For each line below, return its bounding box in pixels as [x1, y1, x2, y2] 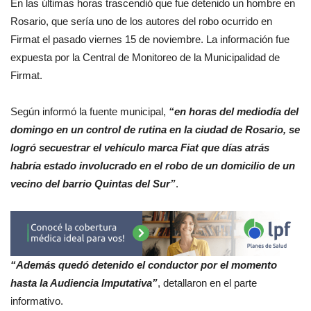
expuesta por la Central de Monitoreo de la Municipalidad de [10, 51, 280, 63]
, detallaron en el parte [158, 277, 257, 289]
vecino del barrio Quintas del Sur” [10, 177, 176, 190]
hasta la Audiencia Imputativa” [10, 277, 158, 289]
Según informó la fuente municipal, [10, 105, 169, 117]
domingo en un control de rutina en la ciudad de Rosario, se [10, 123, 300, 135]
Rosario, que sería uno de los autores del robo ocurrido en [10, 15, 272, 27]
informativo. [10, 295, 63, 308]
